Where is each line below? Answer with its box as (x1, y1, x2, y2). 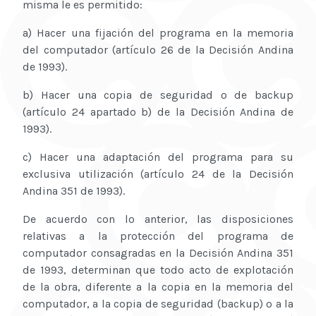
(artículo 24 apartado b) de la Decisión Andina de (23, 105, 293, 119)
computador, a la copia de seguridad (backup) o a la (23, 297, 293, 311)
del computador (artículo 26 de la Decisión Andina (23, 43, 293, 57)
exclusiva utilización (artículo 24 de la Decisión (23, 167, 293, 181)
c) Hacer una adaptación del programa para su (23, 150, 293, 164)
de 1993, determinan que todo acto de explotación (23, 263, 293, 277)
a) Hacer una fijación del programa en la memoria (23, 26, 293, 40)
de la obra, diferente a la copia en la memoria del (23, 280, 293, 294)
